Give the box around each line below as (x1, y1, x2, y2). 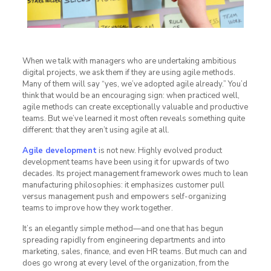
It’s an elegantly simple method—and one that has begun (22, 223, 223, 235)
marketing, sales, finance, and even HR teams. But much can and (22, 246, 247, 258)
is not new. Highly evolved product (96, 145, 222, 157)
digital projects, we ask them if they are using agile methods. (22, 67, 235, 79)
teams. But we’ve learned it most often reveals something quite (22, 113, 245, 125)
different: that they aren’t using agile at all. (22, 125, 169, 136)
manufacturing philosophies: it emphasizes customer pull (22, 180, 224, 191)
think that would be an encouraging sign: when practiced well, (22, 90, 240, 102)
